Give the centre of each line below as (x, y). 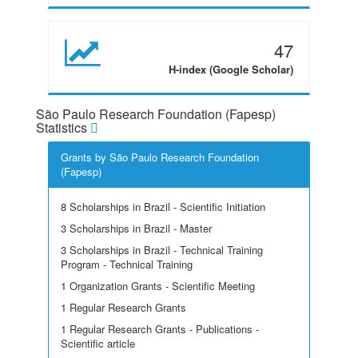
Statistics (63, 127)
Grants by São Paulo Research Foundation (160, 157)
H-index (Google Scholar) (231, 69)
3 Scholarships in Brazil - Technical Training (162, 250)
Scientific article (98, 343)
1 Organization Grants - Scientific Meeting (158, 286)
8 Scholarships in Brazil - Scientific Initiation (163, 207)
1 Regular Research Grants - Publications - (160, 329)
